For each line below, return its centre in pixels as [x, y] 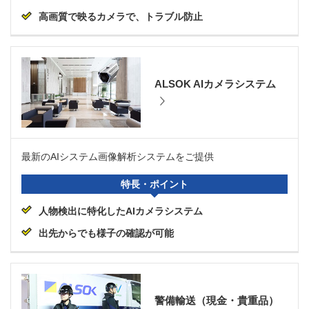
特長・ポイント [154, 184]
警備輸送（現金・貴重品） [217, 300]
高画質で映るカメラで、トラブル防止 [121, 17]
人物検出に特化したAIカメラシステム [121, 211]
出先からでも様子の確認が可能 [106, 233]
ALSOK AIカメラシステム [215, 84]
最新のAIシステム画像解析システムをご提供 [118, 156]
